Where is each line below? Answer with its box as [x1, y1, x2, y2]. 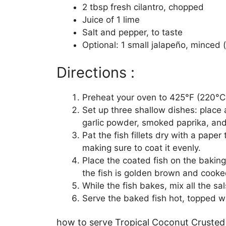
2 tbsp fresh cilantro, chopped [82, 2, 204, 12]
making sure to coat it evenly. [82, 143, 201, 153]
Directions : [56, 64, 135, 82]
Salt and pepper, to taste [82, 27, 183, 37]
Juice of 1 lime [82, 14, 140, 25]
